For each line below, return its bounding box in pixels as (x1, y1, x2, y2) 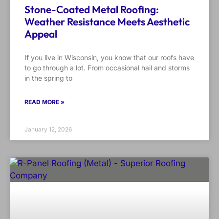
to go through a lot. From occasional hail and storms (24, 64, 190, 72)
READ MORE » (24, 98, 65, 106)
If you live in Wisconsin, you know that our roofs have (24, 53, 194, 62)
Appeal (24, 27, 57, 41)
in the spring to (24, 74, 72, 83)
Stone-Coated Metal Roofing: (24, 3, 159, 16)
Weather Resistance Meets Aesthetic (24, 15, 190, 28)
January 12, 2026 (24, 126, 72, 133)
